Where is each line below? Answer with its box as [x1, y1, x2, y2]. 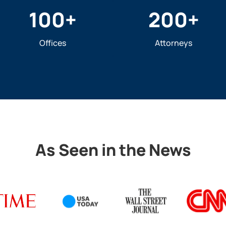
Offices [39, 37, 66, 49]
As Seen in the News [35, 139, 191, 161]
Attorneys [155, 37, 192, 49]
